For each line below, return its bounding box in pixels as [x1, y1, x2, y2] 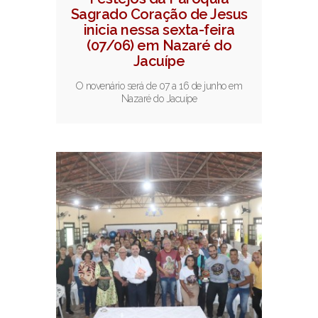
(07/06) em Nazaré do [87, 37, 231, 55]
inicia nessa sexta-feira [83, 21, 235, 39]
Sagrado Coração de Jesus [70, 6, 248, 23]
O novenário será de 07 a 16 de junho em [75, 80, 243, 92]
